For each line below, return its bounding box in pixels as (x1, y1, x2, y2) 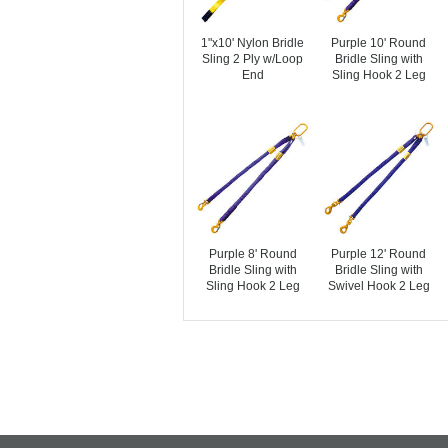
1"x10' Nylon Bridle (201, 36, 305, 50)
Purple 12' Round (331, 247, 427, 261)
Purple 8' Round (208, 247, 297, 261)
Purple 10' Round (331, 36, 427, 50)
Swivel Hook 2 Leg (327, 279, 430, 293)
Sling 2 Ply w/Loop (202, 52, 304, 66)
